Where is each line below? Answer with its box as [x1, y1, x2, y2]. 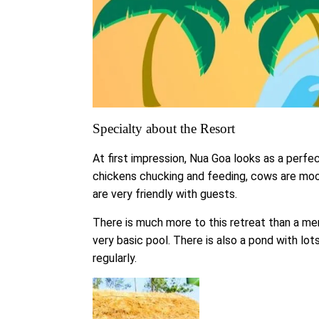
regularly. [93, 251, 137, 266]
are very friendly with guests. [93, 187, 237, 202]
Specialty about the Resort [93, 121, 235, 137]
